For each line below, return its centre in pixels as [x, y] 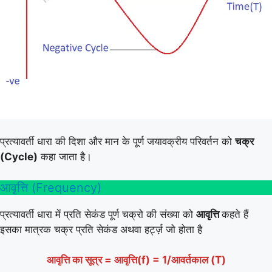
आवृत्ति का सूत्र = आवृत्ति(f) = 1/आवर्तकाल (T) [136, 260]
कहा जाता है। [65, 157]
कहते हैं [235, 214]
